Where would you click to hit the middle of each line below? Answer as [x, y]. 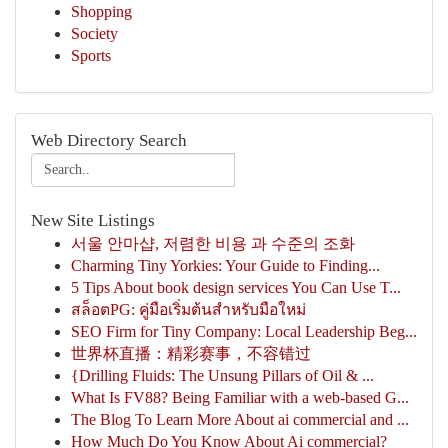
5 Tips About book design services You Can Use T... [236, 287]
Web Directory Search [109, 140]
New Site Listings [93, 220]
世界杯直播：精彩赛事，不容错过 [191, 353]
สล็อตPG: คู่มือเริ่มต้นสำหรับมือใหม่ [188, 309]
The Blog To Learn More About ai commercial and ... [240, 419]
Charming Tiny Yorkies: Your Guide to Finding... [225, 265]
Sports [91, 55]
